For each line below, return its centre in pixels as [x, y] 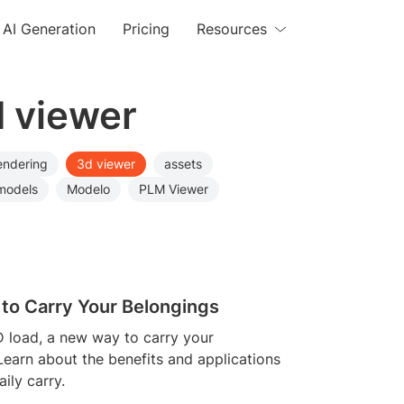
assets [183, 164]
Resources [232, 29]
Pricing [147, 29]
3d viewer [106, 164]
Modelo [88, 189]
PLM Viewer [174, 189]
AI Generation [50, 29]
